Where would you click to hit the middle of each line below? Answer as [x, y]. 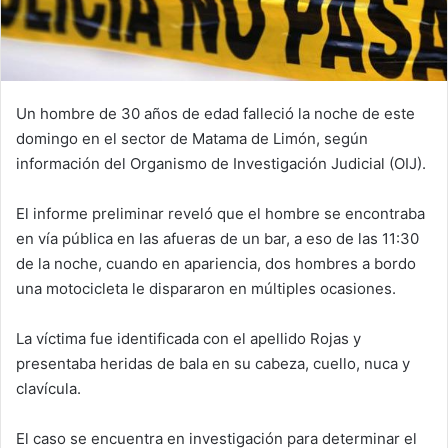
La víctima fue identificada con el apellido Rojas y [188, 338]
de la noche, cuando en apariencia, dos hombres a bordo [216, 263]
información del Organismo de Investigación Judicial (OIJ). [223, 163]
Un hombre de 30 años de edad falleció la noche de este [215, 113]
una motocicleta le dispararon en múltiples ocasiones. [208, 288]
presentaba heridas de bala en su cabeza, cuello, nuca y [213, 363]
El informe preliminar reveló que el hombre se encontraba [220, 213]
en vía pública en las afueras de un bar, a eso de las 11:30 [217, 238]
